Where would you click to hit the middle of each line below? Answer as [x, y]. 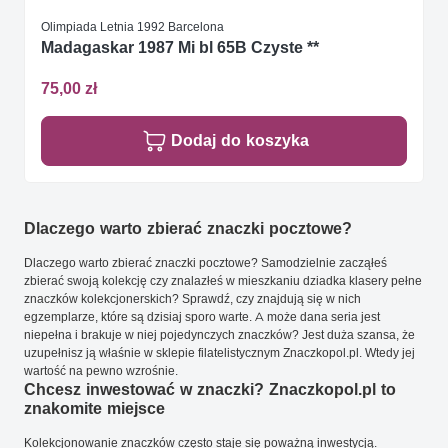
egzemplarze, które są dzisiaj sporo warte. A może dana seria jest [202, 317]
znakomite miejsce [94, 409]
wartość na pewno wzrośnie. [101, 371]
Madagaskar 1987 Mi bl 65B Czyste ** [180, 47]
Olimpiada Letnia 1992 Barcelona [132, 26]
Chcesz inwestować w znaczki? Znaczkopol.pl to [210, 390]
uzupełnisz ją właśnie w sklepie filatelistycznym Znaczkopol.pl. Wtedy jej [219, 353]
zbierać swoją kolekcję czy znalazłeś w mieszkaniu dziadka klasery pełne [223, 281]
